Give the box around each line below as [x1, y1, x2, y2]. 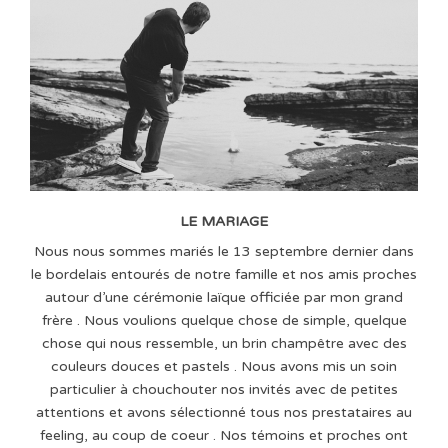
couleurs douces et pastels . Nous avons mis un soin [51, 357, 397, 375]
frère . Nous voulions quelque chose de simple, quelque [41, 311, 407, 329]
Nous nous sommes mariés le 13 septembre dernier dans [34, 242, 414, 260]
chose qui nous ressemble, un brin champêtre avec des [41, 334, 407, 352]
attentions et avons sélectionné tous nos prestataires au [36, 403, 412, 421]
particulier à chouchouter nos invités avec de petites [50, 380, 398, 398]
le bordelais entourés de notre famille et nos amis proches [31, 265, 417, 283]
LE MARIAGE [180, 212, 268, 230]
